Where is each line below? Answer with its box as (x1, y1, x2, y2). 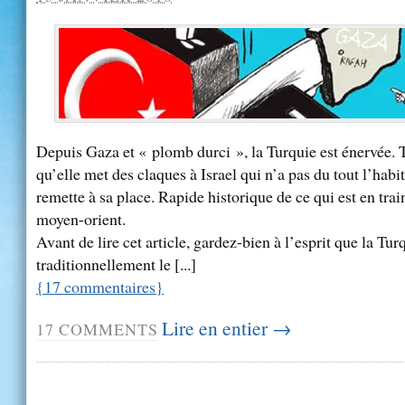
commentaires (61, 276, 155, 298)
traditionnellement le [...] (36, 253, 196, 276)
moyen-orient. (36, 208, 126, 231)
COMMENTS (54, 317, 158, 340)
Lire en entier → (162, 314, 291, 341)
